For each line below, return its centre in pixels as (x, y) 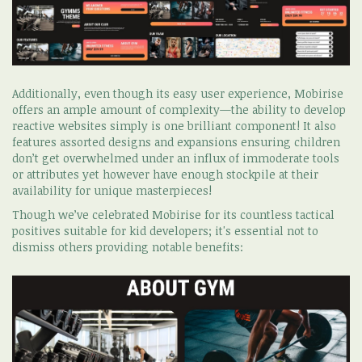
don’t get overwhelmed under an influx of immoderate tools (176, 158)
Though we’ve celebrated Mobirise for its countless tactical (173, 214)
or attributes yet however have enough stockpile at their (165, 174)
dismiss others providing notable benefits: (128, 246)
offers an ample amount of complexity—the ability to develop (179, 109)
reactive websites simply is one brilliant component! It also (174, 125)
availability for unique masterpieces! (112, 190)
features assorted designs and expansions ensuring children (176, 141)
